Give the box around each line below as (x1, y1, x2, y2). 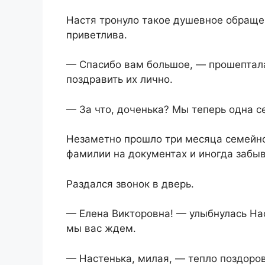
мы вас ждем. (66, 222, 136, 235)
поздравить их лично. (66, 73, 173, 86)
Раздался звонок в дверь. (66, 177, 194, 190)
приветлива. (66, 28, 127, 41)
